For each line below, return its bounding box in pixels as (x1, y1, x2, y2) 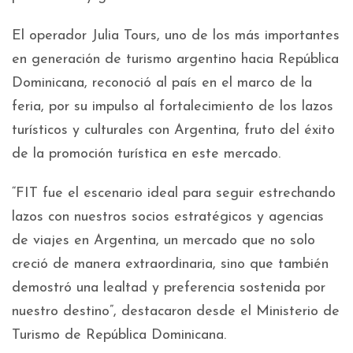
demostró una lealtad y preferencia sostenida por (12, 281, 325, 295)
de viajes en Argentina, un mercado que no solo (12, 233, 315, 248)
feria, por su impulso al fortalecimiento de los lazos (12, 99, 333, 114)
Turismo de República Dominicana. (12, 328, 226, 343)
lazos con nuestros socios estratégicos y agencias (12, 210, 324, 225)
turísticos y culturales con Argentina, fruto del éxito (12, 123, 335, 138)
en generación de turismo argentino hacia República (12, 52, 339, 67)
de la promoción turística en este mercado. (12, 147, 281, 162)
